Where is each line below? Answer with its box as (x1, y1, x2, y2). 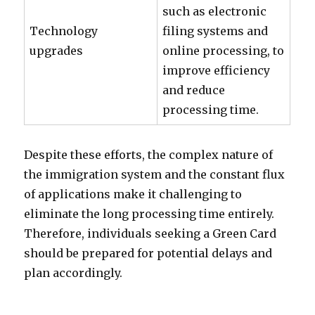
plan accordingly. (24, 266, 123, 280)
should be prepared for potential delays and (24, 246, 273, 260)
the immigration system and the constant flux (24, 167, 285, 181)
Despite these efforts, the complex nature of (24, 148, 274, 162)
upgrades (30, 44, 84, 58)
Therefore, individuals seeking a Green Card (24, 226, 277, 240)
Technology (30, 24, 98, 38)
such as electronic (162, 4, 267, 18)
